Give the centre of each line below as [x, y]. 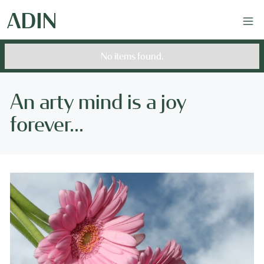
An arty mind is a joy [98, 102]
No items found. [132, 56]
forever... [47, 124]
